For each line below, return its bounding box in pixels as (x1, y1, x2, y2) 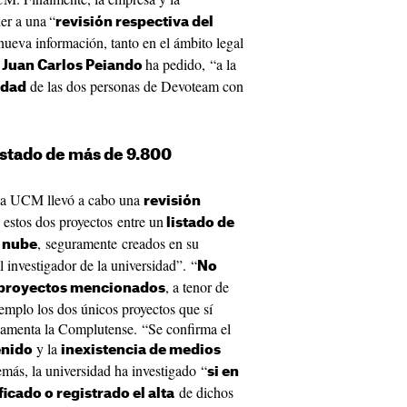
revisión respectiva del (55, 15, 213, 29)
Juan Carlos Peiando (2, 59, 145, 73)
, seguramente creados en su (37, 233, 199, 253)
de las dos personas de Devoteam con (26, 76, 243, 95)
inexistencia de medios (61, 343, 221, 357)
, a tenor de (165, 277, 229, 296)
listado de (164, 216, 234, 230)
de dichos (174, 382, 233, 402)
